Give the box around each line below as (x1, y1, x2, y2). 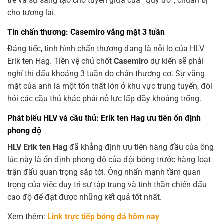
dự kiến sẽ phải (148, 56, 204, 66)
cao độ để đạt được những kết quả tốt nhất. (7, 192, 162, 202)
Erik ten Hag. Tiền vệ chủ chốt (7, 56, 114, 66)
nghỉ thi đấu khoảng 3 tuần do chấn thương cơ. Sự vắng (7, 69, 205, 79)
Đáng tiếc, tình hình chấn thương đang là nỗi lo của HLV (7, 44, 204, 54)
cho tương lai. (7, 8, 56, 18)
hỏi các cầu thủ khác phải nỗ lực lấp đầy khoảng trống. (7, 94, 201, 104)
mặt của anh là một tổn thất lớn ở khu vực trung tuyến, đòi (7, 81, 212, 91)
